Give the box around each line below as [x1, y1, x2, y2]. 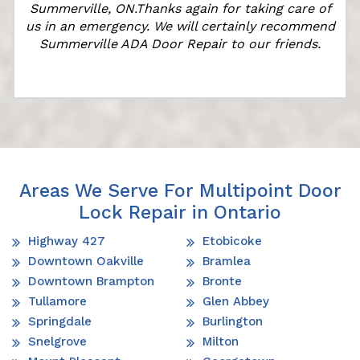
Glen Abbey [202, 294, 269, 309]
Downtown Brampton [28, 274, 154, 289]
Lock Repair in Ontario [79, 202, 281, 224]
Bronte [202, 274, 242, 289]
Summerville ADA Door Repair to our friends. [39, 36, 321, 52]
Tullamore [28, 294, 87, 309]
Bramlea [202, 254, 251, 269]
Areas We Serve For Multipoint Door [18, 180, 342, 202]
